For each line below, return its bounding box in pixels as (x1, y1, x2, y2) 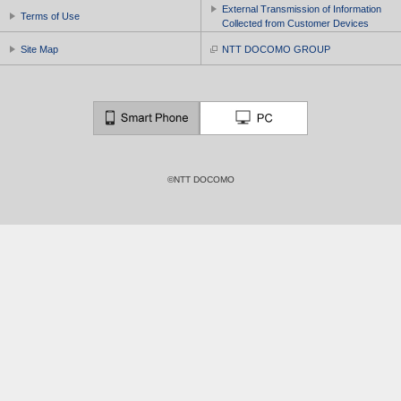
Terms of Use (21, 11, 80, 21)
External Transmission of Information (221, 4, 381, 14)
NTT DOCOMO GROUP (221, 44, 330, 55)
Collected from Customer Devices (221, 18, 369, 29)
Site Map (21, 44, 58, 55)
